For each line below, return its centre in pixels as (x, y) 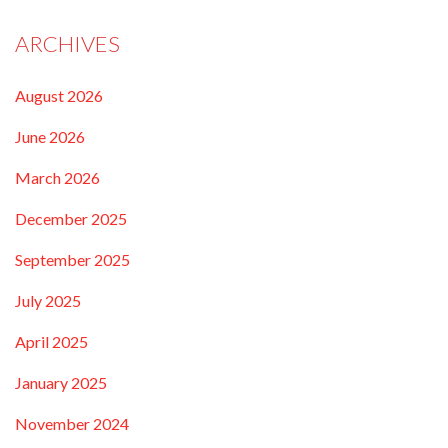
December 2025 (71, 218)
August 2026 (59, 95)
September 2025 (72, 259)
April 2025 (51, 341)
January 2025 (61, 382)
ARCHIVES (67, 43)
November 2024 (72, 423)
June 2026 (50, 136)
